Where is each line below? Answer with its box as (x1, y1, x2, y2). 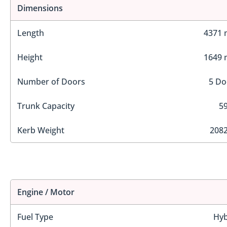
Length (17, 27, 44, 39)
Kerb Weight (17, 124, 64, 136)
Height (17, 51, 43, 63)
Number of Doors (17, 75, 85, 87)
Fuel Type (17, 211, 53, 223)
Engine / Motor (17, 186, 74, 198)
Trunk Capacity (17, 100, 74, 111)
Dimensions (17, 2, 63, 14)
